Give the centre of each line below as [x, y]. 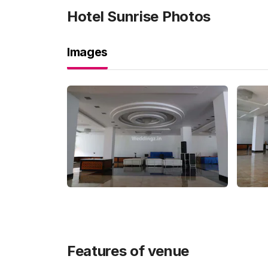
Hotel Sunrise [113, 16]
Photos [185, 16]
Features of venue [128, 251]
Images [87, 52]
